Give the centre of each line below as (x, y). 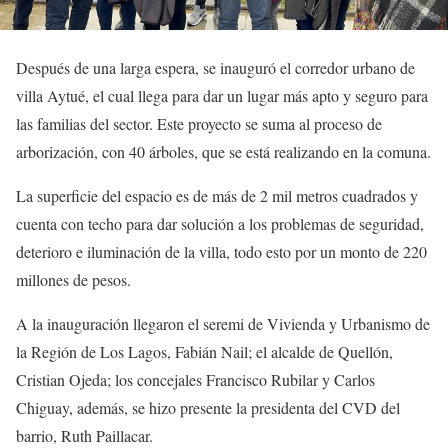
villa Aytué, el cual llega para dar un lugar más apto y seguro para (222, 95)
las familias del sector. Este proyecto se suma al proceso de (199, 123)
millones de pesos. (73, 279)
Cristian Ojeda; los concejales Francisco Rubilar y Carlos (195, 379)
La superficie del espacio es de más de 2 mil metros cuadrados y (217, 195)
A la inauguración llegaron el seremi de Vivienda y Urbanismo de (223, 323)
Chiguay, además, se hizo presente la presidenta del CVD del (208, 407)
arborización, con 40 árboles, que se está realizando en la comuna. (223, 151)
